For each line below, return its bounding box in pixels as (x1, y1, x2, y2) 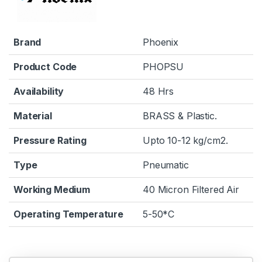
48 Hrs (143, 85, 174, 97)
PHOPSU (143, 60, 184, 73)
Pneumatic (143, 158, 189, 171)
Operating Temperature (13, 208, 124, 220)
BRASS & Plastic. (143, 109, 217, 122)
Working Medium (13, 183, 91, 195)
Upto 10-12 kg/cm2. (143, 134, 228, 146)
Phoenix (143, 36, 179, 48)
